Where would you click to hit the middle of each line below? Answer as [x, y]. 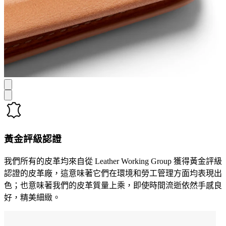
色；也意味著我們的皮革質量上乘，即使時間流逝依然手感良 [113, 186]
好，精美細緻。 [32, 198]
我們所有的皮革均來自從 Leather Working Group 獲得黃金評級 [113, 161]
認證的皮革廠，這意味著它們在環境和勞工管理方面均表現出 [113, 174]
